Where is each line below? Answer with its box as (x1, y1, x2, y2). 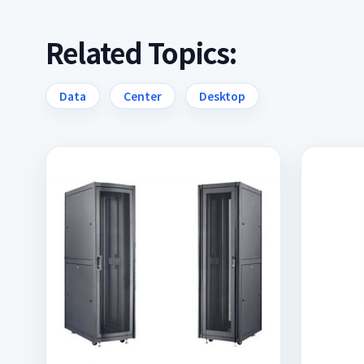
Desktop (199, 88, 245, 104)
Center (123, 88, 162, 104)
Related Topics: (45, 32, 236, 72)
